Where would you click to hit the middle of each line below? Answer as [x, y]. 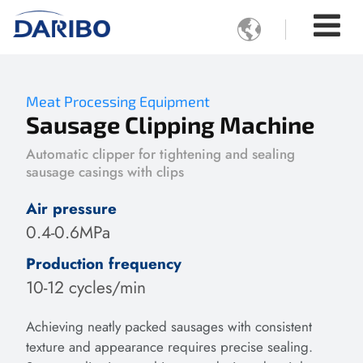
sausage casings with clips [105, 171]
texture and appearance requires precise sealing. [169, 346]
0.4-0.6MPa [68, 232]
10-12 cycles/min [86, 287]
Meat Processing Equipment [118, 102]
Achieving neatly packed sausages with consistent [169, 326]
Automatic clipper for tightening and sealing [160, 154]
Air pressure [71, 208]
